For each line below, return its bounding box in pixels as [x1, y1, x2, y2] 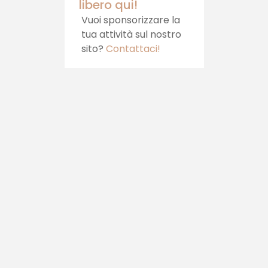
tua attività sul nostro [81, 28, 181, 41]
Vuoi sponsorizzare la [81, 13, 180, 27]
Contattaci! [105, 42, 160, 56]
